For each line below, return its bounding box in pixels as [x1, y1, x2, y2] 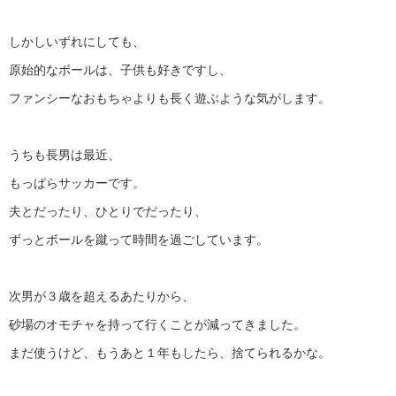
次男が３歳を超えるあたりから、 [9, 289, 194, 302]
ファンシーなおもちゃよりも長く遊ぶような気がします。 [9, 91, 331, 104]
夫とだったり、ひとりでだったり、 [9, 204, 207, 217]
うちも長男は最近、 [9, 148, 120, 161]
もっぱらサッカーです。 [9, 176, 145, 189]
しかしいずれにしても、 [9, 34, 145, 48]
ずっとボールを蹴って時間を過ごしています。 [9, 232, 269, 246]
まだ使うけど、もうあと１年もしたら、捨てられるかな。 [9, 346, 331, 359]
